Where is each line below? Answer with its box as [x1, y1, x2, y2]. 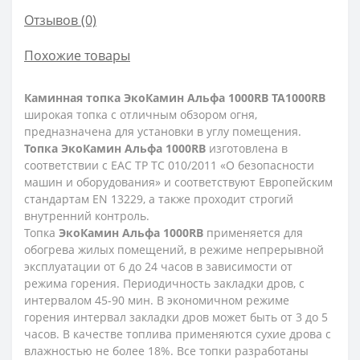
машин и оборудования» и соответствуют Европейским [24, 174, 333, 190]
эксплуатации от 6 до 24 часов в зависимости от [24, 259, 292, 275]
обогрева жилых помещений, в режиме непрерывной [24, 242, 324, 258]
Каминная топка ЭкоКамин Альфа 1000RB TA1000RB [24, 90, 325, 106]
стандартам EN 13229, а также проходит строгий [24, 191, 293, 207]
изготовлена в [206, 141, 288, 157]
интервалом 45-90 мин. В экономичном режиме [24, 292, 289, 309]
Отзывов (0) [24, 11, 96, 30]
